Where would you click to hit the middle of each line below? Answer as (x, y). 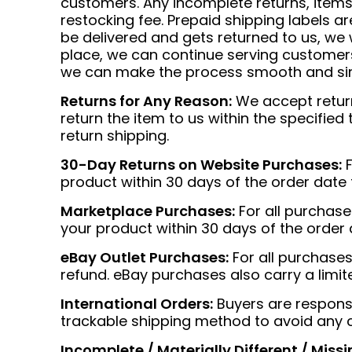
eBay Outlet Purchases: (145, 257)
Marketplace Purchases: (148, 211)
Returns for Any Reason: (146, 101)
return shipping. (115, 136)
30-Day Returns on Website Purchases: (201, 165)
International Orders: (137, 304)
